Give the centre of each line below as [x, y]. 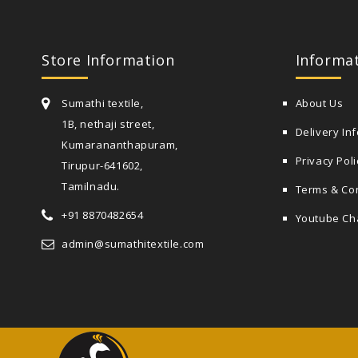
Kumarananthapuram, [120, 145]
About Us [319, 103]
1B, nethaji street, [108, 124]
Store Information [108, 60]
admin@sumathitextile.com [133, 244]
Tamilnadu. [91, 186]
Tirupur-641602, [102, 165]
